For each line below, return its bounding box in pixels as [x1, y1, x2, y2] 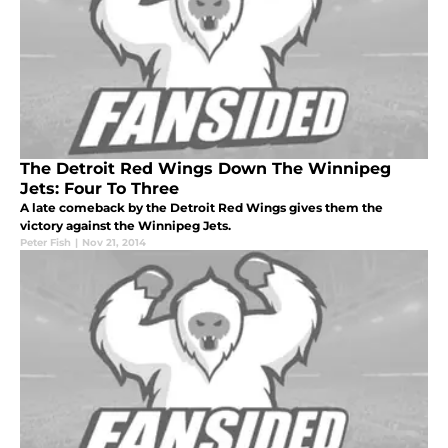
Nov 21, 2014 [82, 235, 146, 249]
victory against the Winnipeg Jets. [20, 217, 231, 233]
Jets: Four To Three [20, 178, 179, 198]
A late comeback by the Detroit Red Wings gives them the [20, 199, 383, 215]
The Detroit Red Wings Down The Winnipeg [20, 158, 391, 178]
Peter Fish [20, 235, 71, 249]
